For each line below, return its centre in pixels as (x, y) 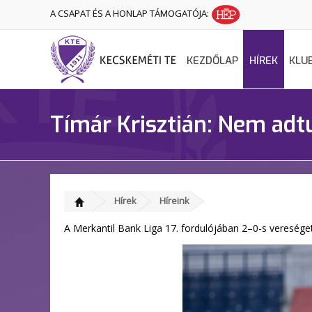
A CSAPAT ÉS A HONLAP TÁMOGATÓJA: (131, 14)
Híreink (174, 201)
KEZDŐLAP (212, 61)
